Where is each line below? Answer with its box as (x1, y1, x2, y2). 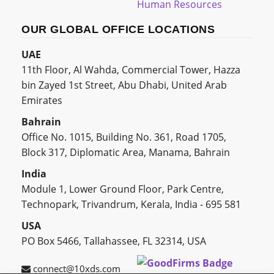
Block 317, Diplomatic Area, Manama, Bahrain (21, 146, 230, 160)
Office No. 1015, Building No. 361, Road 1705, (21, 130, 226, 144)
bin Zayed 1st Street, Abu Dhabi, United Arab (21, 78, 227, 92)
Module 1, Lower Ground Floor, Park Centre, (21, 182, 224, 196)
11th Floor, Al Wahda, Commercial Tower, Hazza (21, 63, 240, 77)
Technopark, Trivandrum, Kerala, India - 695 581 (21, 198, 241, 212)
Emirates (21, 94, 62, 108)
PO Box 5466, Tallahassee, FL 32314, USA (21, 234, 206, 248)
